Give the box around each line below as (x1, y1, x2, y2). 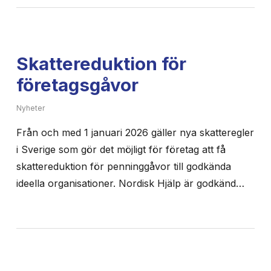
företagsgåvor (16, 73, 139, 96)
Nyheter (16, 103, 45, 113)
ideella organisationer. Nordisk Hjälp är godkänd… (16, 177, 244, 189)
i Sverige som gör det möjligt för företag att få (16, 143, 226, 155)
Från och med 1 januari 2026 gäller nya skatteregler (16, 126, 254, 139)
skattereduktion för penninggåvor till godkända (16, 160, 231, 172)
